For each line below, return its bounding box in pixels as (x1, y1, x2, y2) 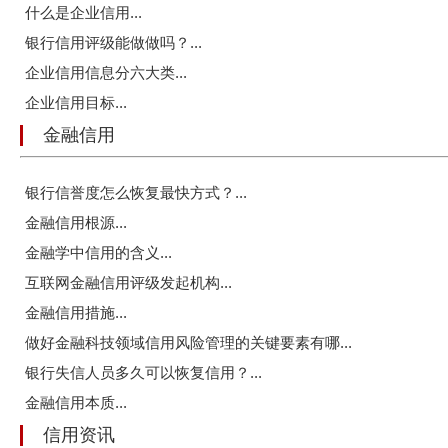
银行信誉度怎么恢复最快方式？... (25, 184, 247, 202)
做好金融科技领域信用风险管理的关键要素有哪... (25, 334, 352, 352)
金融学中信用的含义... (25, 244, 172, 262)
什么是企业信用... (25, 4, 142, 22)
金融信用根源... (25, 214, 127, 232)
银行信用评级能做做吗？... (25, 34, 202, 52)
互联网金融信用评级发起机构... (25, 274, 232, 292)
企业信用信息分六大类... (25, 64, 187, 82)
